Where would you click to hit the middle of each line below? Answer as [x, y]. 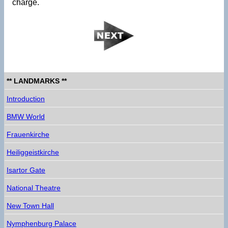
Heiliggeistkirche [33, 152]
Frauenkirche [28, 134]
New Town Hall [30, 205]
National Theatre [34, 188]
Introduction [26, 98]
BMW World [26, 116]
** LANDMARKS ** [37, 81]
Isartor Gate [26, 170]
